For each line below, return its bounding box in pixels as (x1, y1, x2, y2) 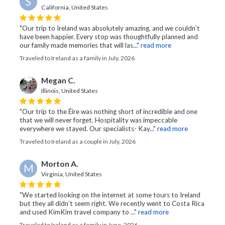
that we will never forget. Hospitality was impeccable (20, 116, 177, 125)
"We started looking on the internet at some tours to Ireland (20, 191, 200, 199)
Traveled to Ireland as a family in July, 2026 (20, 54, 135, 62)
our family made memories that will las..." (20, 41, 139, 50)
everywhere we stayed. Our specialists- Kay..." (20, 125, 156, 133)
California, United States (41, 4, 108, 12)
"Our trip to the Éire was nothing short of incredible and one (20, 107, 197, 116)
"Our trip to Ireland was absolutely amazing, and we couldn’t (20, 24, 200, 33)
